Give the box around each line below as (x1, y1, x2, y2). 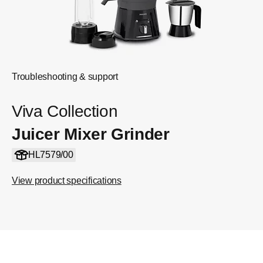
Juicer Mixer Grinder (12, 125, 170, 143)
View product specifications (12, 176, 122, 186)
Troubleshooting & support (12, 72, 118, 82)
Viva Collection (12, 102, 118, 120)
